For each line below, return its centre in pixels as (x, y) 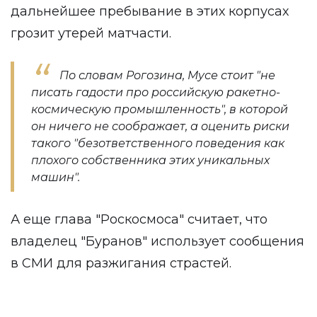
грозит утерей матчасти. (91, 33)
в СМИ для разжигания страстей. (121, 263)
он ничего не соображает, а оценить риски (160, 126)
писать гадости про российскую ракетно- (156, 92)
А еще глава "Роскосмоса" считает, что (139, 219)
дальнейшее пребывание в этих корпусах (150, 11)
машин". (56, 177)
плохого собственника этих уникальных (150, 160)
